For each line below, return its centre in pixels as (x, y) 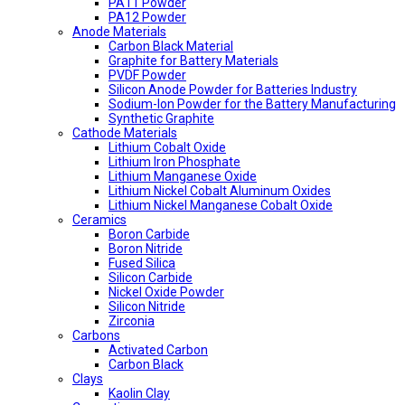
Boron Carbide (149, 234)
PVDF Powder (147, 75)
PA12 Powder (147, 17)
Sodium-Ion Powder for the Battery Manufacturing (252, 104)
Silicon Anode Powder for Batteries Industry (233, 89)
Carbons (96, 335)
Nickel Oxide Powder (166, 292)
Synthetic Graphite (161, 118)
